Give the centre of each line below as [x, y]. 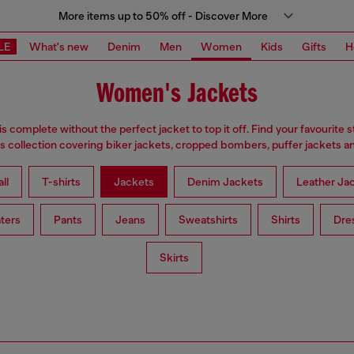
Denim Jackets [225, 182]
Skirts [174, 258]
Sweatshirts [208, 220]
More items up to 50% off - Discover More [163, 16]
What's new [59, 46]
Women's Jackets [177, 95]
